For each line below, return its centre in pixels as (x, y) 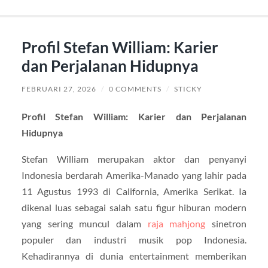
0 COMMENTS (135, 89)
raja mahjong (176, 223)
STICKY (188, 89)
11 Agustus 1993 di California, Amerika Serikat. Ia (134, 191)
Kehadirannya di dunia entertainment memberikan (134, 255)
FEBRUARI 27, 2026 (59, 89)
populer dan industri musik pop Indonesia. (134, 239)
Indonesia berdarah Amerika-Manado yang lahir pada (134, 175)
